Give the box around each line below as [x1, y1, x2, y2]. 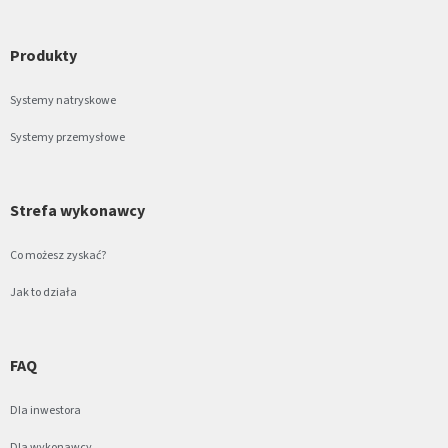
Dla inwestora [10, 402, 81, 419]
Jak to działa [10, 284, 77, 301]
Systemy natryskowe [10, 92, 116, 109]
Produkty [10, 45, 77, 67]
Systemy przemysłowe [10, 129, 125, 146]
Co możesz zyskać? [10, 247, 106, 264]
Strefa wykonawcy [10, 200, 145, 222]
